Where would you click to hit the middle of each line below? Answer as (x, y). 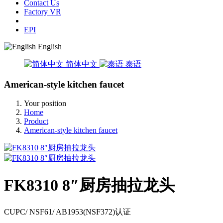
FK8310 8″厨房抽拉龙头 (89, 185)
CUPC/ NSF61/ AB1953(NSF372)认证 (67, 212)
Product (36, 121)
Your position (45, 104)
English (50, 47)
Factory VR (43, 12)
